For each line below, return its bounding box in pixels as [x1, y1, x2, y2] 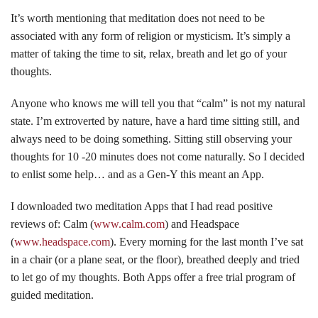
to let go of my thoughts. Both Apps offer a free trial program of [11, 271, 295, 284]
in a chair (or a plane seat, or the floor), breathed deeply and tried [11, 253, 300, 266]
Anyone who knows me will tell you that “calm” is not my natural [11, 97, 305, 110]
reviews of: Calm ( [11, 218, 94, 231]
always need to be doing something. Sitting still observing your [11, 133, 292, 146]
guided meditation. [11, 289, 94, 302]
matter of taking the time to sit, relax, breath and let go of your [11, 48, 287, 60]
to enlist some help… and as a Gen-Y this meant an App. [11, 168, 264, 181]
